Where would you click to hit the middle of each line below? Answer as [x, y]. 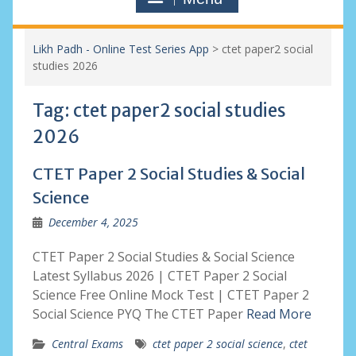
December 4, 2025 [93, 222]
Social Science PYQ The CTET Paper [139, 314]
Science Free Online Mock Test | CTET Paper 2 [170, 295]
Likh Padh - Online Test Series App [120, 49]
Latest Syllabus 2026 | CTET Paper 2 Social [159, 276]
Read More [279, 314]
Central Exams [87, 344]
